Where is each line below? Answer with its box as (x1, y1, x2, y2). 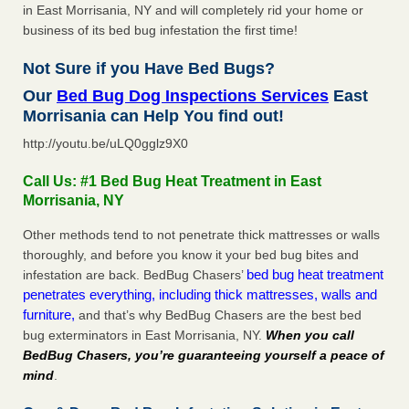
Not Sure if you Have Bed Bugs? (23, 59, 275, 79)
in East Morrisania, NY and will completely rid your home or (23, 3, 363, 18)
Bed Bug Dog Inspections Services (57, 87, 329, 106)
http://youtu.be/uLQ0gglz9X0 (23, 136, 188, 152)
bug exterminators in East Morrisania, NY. (23, 328, 266, 343)
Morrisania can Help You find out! (23, 107, 284, 126)
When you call (266, 328, 354, 343)
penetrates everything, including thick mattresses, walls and (23, 287, 377, 303)
